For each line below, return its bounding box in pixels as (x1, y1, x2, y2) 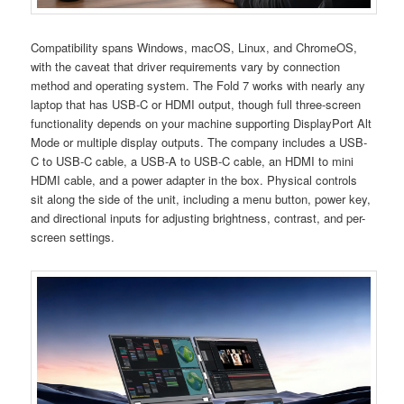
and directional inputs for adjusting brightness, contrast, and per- (31, 209, 366, 227)
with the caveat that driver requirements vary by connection (31, 58, 341, 76)
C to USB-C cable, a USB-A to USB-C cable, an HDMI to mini (31, 152, 354, 170)
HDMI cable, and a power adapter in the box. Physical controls (31, 171, 358, 189)
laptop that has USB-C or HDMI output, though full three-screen (31, 96, 362, 114)
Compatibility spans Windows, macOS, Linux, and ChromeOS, (31, 39, 358, 57)
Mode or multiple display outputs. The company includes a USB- (31, 133, 368, 151)
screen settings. (31, 228, 115, 246)
